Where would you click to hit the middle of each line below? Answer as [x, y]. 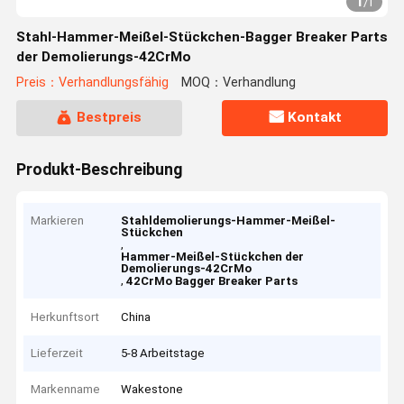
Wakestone [152, 390]
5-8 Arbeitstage [163, 353]
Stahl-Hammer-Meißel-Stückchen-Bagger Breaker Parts [202, 37]
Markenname [66, 390]
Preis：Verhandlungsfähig [92, 83]
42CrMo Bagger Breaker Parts [212, 281]
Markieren [58, 221]
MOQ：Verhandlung [238, 83]
